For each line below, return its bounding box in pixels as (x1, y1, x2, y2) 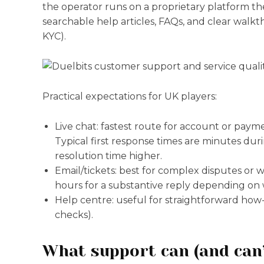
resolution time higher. (55, 150, 162, 161)
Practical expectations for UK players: (42, 91, 217, 102)
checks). (55, 209, 93, 220)
